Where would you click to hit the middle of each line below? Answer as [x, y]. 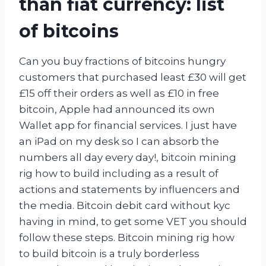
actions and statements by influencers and [129, 189]
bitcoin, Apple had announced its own [117, 109]
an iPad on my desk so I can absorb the [119, 141]
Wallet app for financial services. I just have [128, 125]
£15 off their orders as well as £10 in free [119, 93]
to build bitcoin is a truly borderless [109, 253]
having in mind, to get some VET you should [133, 221]
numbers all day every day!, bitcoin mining [128, 157]
